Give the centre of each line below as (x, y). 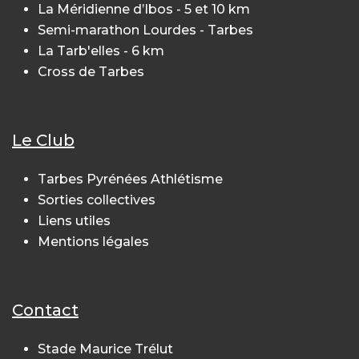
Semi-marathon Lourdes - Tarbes (145, 30)
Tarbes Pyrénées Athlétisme (130, 179)
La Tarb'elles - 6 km (101, 51)
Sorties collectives (97, 200)
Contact (45, 311)
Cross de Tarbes (91, 72)
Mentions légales (93, 242)
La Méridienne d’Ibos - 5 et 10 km (144, 10)
